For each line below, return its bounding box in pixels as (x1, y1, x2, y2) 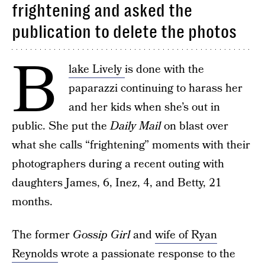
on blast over (161, 118, 228, 134)
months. (12, 194, 53, 210)
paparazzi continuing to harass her (69, 80, 243, 96)
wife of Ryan (155, 227, 217, 243)
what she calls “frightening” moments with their (12, 137, 250, 153)
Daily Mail (110, 118, 161, 134)
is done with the (125, 62, 204, 77)
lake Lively (69, 62, 125, 77)
